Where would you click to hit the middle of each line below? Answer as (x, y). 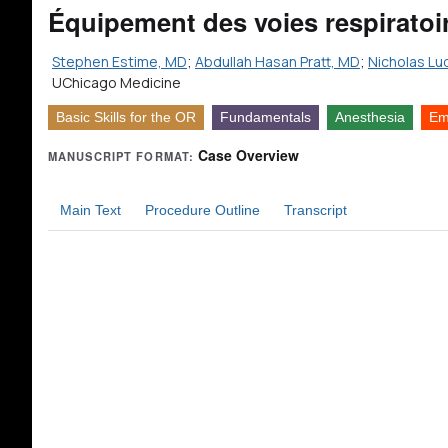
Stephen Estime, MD (119, 61)
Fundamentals (265, 117)
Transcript (315, 210)
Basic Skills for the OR (126, 117)
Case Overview (249, 155)
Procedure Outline (202, 210)
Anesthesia (370, 117)
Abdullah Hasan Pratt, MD (277, 61)
